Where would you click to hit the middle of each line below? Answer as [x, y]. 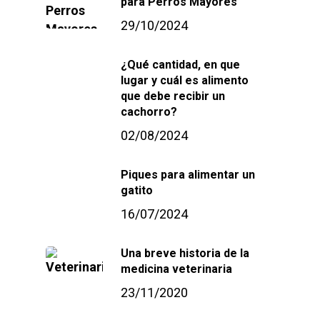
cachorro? [149, 112]
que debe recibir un [173, 96]
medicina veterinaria [176, 269]
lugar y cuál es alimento [185, 80]
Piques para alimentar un [188, 175]
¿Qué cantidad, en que [180, 65]
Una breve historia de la [185, 253]
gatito [137, 190]
